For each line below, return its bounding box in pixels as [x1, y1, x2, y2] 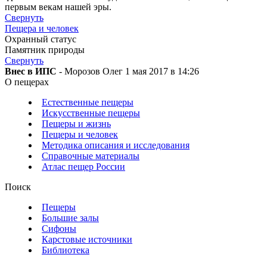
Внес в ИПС [5, 66, 57, 77]
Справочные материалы [42, 151, 139, 162]
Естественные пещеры [42, 97, 133, 108]
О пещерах [5, 77, 49, 88]
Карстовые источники [42, 234, 132, 245]
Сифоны [42, 223, 76, 234]
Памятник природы [5, 45, 85, 55]
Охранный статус [5, 34, 76, 45]
